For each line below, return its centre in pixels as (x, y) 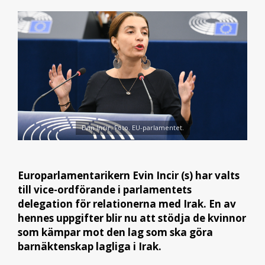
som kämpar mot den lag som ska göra (115, 232)
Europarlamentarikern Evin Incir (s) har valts (129, 175)
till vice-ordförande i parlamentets (105, 189)
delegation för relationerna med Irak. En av (127, 203)
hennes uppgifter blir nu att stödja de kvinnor (132, 218)
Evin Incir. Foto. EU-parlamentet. (132, 128)
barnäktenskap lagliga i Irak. (90, 246)
